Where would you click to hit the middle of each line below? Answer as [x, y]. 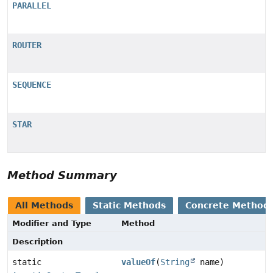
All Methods [44, 206]
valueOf [139, 262]
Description [37, 242]
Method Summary [62, 175]
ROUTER [27, 45]
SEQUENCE [32, 85]
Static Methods [129, 206]
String [175, 262]
